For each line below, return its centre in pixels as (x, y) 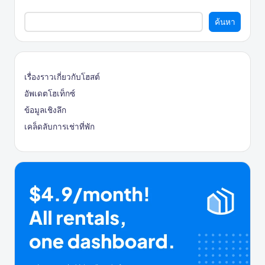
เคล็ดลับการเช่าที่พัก (59, 126)
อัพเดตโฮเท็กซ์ (50, 93)
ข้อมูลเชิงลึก (45, 110)
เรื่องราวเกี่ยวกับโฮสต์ (62, 77)
